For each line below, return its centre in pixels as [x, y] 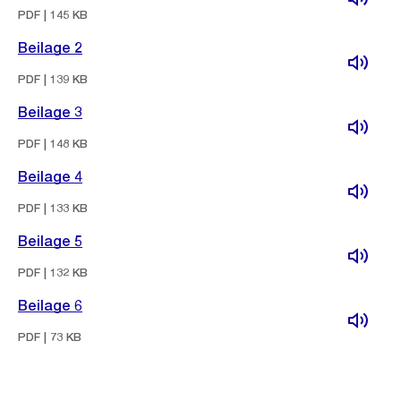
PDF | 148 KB [53, 144]
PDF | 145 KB [53, 15]
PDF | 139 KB [53, 79]
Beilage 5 [50, 241]
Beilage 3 [50, 112]
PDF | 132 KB [53, 273]
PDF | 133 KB [53, 208]
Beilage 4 [50, 177]
